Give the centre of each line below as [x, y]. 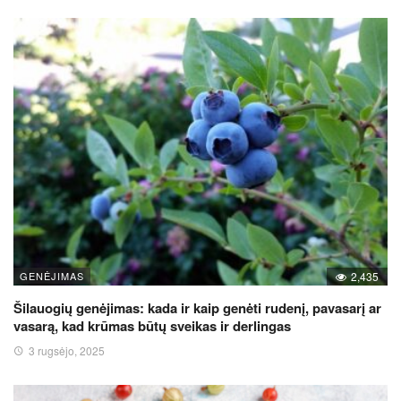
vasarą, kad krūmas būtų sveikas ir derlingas [152, 325]
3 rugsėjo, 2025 [67, 350]
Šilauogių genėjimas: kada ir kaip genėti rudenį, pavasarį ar [197, 307]
